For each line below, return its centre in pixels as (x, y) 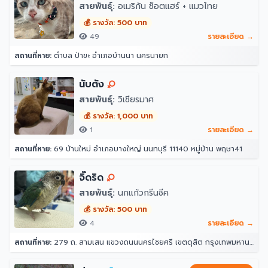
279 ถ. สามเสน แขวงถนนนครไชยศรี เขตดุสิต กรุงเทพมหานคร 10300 (150, 242)
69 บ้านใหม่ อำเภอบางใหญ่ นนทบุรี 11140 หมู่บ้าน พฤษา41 (147, 149)
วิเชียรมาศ (134, 100)
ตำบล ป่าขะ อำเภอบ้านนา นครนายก (110, 56)
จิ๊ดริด (91, 178)
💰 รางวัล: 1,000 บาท (118, 116)
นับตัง (92, 84)
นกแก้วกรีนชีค (142, 193)
